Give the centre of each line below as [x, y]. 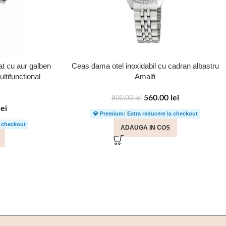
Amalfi [145, 76]
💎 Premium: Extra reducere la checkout [145, 114]
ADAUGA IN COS [145, 128]
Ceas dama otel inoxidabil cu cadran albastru [145, 66]
